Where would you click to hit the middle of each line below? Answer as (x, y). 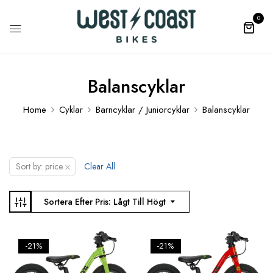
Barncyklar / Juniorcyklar (143, 109)
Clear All (100, 166)
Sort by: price (39, 166)
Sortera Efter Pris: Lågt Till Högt (105, 202)
